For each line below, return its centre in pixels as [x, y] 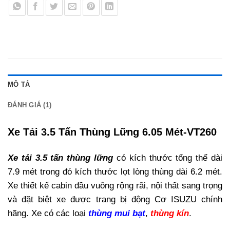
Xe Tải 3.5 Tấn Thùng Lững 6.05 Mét [95, 132]
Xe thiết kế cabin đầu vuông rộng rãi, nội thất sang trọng [115, 185]
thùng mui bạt [117, 213]
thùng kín [168, 213]
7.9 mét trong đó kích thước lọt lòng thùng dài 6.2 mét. [115, 171]
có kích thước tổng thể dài [168, 158]
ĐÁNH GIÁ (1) [30, 105]
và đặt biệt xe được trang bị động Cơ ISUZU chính [115, 199]
